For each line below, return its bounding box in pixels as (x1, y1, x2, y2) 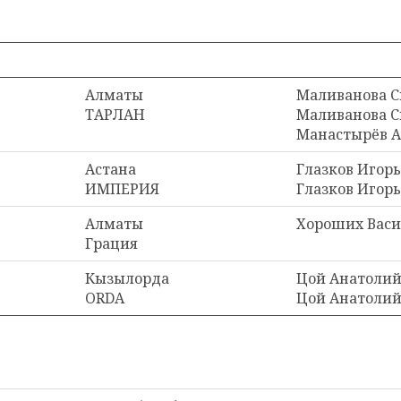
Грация (85, 234, 138, 253)
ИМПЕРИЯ (85, 179, 159, 199)
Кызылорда (85, 269, 169, 288)
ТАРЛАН (85, 105, 145, 124)
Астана (85, 159, 136, 179)
